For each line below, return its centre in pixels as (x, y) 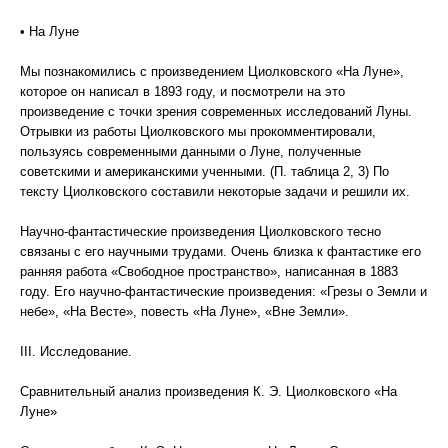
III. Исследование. (76, 351)
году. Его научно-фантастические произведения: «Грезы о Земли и (223, 291)
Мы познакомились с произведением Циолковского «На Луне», (212, 71)
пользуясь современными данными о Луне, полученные (190, 151)
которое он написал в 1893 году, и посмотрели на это (182, 91)
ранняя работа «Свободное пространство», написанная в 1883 (209, 271)
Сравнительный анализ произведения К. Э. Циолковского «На (208, 391)
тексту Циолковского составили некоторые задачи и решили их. (215, 191)
